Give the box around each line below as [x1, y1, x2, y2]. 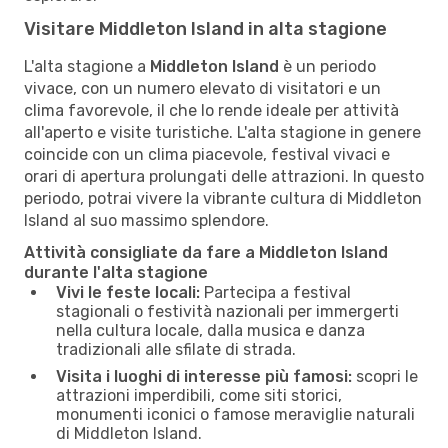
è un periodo [279, 56, 376, 76]
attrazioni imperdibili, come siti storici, [56, 385, 342, 405]
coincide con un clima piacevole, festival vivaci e [24, 144, 390, 164]
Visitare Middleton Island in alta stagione [24, 17, 387, 40]
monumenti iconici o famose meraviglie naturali [56, 404, 415, 424]
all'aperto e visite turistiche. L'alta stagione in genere [24, 122, 421, 142]
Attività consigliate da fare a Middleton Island [24, 242, 388, 262]
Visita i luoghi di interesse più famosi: [56, 366, 352, 386]
